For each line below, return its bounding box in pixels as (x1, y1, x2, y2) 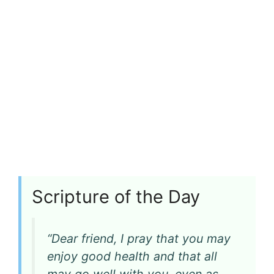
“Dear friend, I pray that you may (47, 231, 231, 246)
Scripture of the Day (32, 185, 200, 207)
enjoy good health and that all (47, 249, 217, 264)
